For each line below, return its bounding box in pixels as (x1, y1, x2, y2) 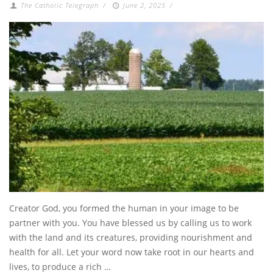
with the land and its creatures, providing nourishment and (9, 231, 252, 243)
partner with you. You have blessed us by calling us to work (9, 216, 252, 229)
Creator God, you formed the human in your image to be (9, 202, 239, 214)
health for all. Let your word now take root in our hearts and (9, 246, 254, 258)
